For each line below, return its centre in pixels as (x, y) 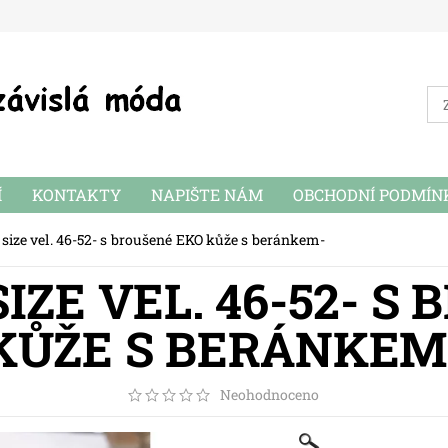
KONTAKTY (76, 194)
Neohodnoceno (270, 395)
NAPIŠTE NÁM (206, 194)
